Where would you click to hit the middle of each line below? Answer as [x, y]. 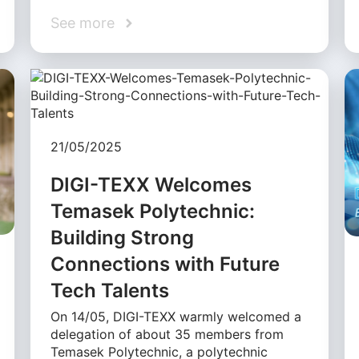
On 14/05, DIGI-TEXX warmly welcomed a [176, 317]
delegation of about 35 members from [167, 335]
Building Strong [123, 238]
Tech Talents [110, 291]
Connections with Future [165, 264]
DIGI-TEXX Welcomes [151, 185]
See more [83, 23]
